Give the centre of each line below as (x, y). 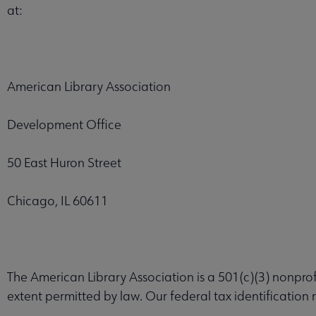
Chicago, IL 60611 (57, 200)
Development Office (64, 124)
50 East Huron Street (64, 162)
